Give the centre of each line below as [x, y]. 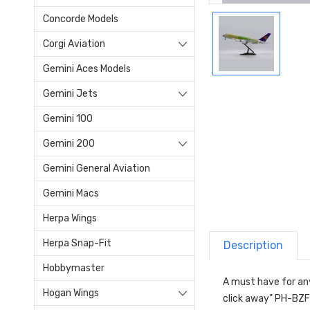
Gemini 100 [68, 118]
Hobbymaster [74, 268]
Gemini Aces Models [87, 69]
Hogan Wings [71, 293]
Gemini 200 [69, 143]
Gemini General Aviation [97, 168]
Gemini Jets [70, 93]
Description [254, 245]
